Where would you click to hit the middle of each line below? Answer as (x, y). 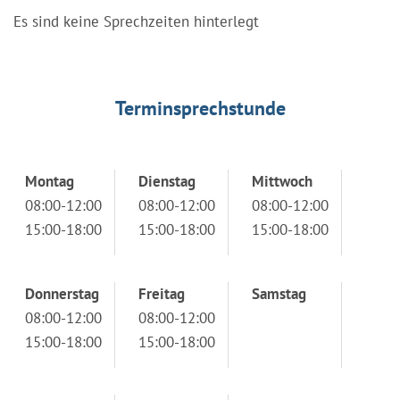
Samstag (279, 293)
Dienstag (167, 181)
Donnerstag (62, 293)
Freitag (162, 293)
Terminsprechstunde (200, 108)
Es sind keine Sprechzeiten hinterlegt (136, 21)
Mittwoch (282, 181)
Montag (50, 181)
